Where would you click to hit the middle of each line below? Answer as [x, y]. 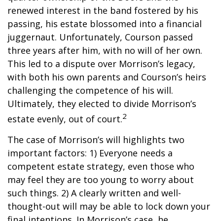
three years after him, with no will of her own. [105, 50]
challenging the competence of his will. [90, 90]
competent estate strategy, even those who [101, 166]
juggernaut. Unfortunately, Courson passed [100, 37]
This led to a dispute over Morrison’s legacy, [101, 64]
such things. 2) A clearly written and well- [94, 193]
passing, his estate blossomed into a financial [105, 24]
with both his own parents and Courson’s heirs [107, 77]
